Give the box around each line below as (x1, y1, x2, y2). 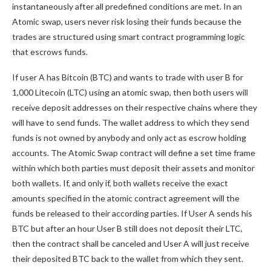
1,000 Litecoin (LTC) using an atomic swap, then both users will (12, 87, 248, 97)
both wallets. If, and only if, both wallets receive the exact (12, 178, 228, 188)
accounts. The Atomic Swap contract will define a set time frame (12, 148, 255, 158)
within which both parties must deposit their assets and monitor (12, 163, 255, 173)
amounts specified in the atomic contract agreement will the (12, 193, 240, 203)
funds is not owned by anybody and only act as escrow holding (12, 132, 246, 143)
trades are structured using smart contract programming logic (12, 31, 245, 42)
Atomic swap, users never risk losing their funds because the (12, 16, 241, 27)
